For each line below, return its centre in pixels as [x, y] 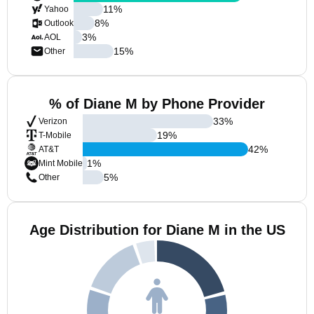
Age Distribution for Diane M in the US [157, 230]
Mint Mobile [61, 163]
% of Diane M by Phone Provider [157, 104]
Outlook [59, 23]
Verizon [53, 121]
